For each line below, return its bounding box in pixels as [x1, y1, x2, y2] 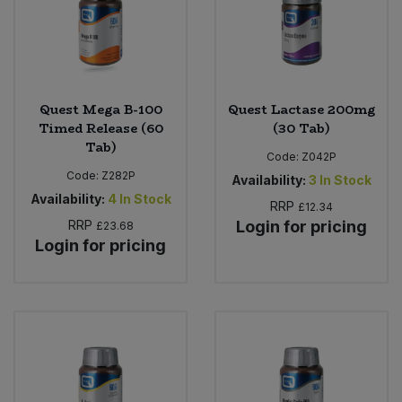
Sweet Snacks [19, 30, 110, 45]
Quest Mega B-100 [39, 99, 162, 119]
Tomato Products [18, 124, 125, 139]
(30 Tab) [273, 118, 330, 138]
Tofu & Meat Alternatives [19, 77, 172, 92]
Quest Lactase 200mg [228, 99, 375, 119]
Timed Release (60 [38, 118, 163, 138]
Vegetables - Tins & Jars [18, 170, 172, 185]
